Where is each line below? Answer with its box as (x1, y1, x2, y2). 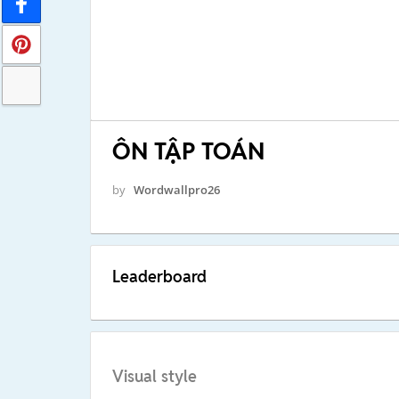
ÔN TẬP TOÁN (111, 135, 265, 167)
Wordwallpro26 (133, 181, 220, 198)
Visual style (111, 366, 197, 387)
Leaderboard (111, 265, 207, 287)
